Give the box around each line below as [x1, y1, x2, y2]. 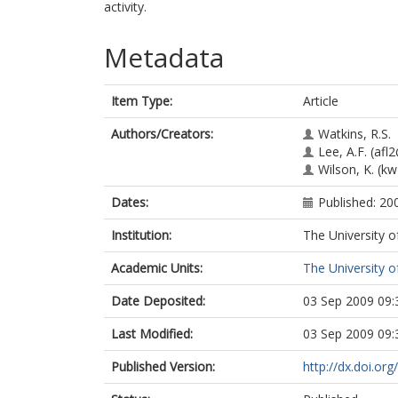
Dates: [111, 194, 148, 211]
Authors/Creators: [111, 125, 213, 142]
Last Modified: [111, 325, 193, 342]
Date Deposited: [111, 292, 205, 309]
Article [303, 92, 338, 109]
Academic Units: [111, 259, 203, 276]
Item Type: [111, 92, 172, 109]
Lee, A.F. [318, 143, 367, 160]
